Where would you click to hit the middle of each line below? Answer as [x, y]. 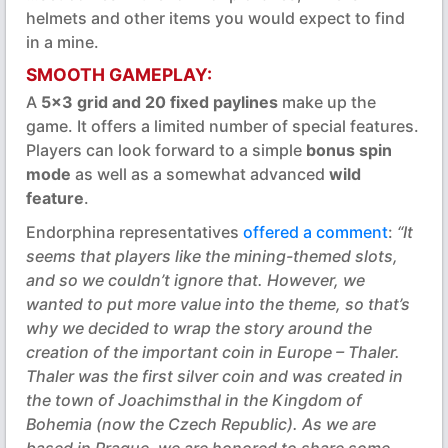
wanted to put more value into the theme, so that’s [218, 304]
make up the [327, 102]
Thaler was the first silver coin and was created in [214, 376]
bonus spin [349, 150]
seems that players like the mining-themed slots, [212, 256]
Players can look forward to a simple [166, 150]
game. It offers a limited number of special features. [222, 126]
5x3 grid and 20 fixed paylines [159, 102]
